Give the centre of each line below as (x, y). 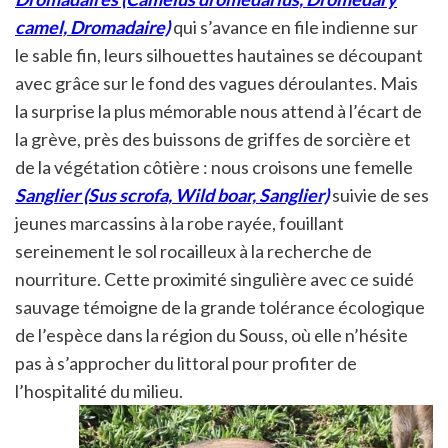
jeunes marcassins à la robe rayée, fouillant (179, 223)
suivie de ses (379, 195)
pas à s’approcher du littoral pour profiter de (186, 363)
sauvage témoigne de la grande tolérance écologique (220, 307)
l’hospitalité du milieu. (99, 391)
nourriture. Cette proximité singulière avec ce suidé (214, 279)
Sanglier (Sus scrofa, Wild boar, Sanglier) (172, 195)
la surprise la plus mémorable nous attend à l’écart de (218, 111)
